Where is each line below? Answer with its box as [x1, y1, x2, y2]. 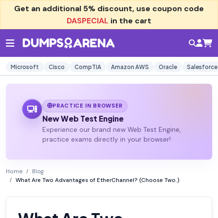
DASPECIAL [67, 16, 109, 26]
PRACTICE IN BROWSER [53, 102, 123, 109]
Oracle [159, 63, 177, 71]
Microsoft [11, 63, 39, 71]
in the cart [109, 16, 151, 26]
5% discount [83, 3, 132, 14]
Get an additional [14, 3, 83, 14]
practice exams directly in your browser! [42, 135, 171, 144]
